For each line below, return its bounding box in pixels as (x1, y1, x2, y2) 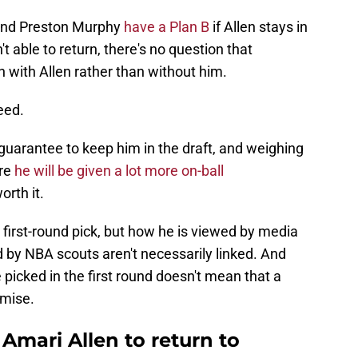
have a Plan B (121, 18, 213, 36)
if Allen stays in (213, 18, 308, 36)
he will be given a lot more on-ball (14, 162, 224, 180)
